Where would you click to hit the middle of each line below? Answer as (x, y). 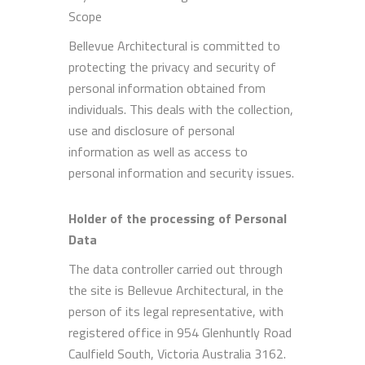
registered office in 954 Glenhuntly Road (180, 332)
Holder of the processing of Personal (178, 218)
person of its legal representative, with (176, 311)
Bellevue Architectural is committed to (174, 45)
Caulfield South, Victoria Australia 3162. (177, 353)
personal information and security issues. (181, 172)
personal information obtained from (167, 88)
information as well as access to (158, 151)
